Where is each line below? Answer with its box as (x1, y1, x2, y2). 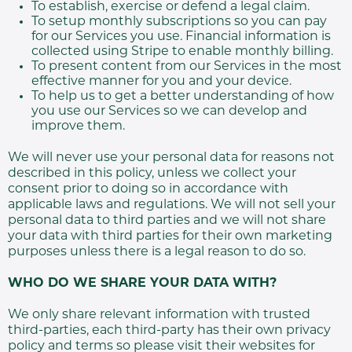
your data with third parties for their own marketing (8, 230, 332, 243)
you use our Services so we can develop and (31, 105, 307, 118)
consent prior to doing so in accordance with (8, 183, 288, 196)
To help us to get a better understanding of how (31, 90, 334, 103)
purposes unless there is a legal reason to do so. (8, 246, 306, 258)
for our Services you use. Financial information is (31, 31, 331, 43)
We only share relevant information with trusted (8, 309, 310, 321)
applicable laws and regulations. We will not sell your (8, 199, 335, 211)
